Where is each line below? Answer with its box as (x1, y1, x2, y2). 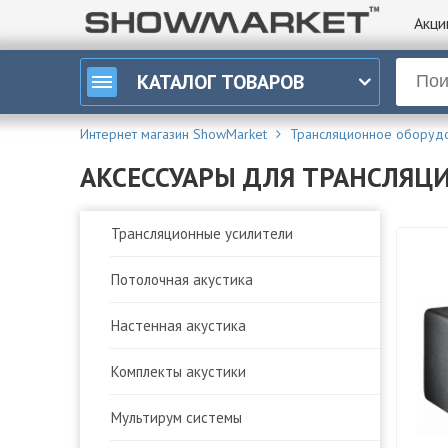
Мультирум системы (111, 407, 242, 427)
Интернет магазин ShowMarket (80, 124, 267, 143)
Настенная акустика (111, 315, 246, 335)
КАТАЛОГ (137, 68, 216, 95)
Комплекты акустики (111, 361, 246, 381)
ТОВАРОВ (221, 68, 304, 95)
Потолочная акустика (111, 269, 253, 289)
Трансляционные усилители (111, 223, 293, 243)
